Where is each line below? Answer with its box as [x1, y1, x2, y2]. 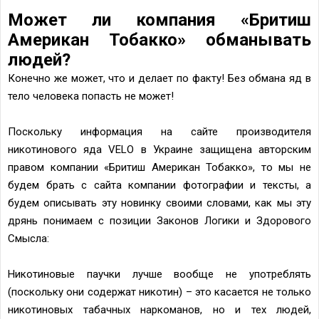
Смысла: [8, 231, 49, 245]
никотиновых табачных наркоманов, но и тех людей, [8, 303, 311, 316]
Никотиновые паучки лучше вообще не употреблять [8, 267, 311, 281]
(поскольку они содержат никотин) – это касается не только [8, 285, 311, 298]
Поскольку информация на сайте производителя [8, 125, 311, 138]
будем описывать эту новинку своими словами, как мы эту [8, 196, 311, 209]
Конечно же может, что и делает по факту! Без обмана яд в [8, 71, 311, 85]
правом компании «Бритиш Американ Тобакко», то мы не [8, 160, 311, 174]
